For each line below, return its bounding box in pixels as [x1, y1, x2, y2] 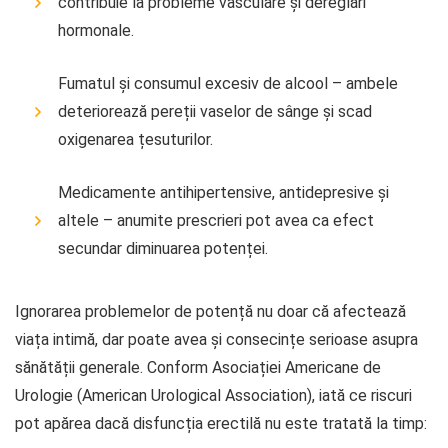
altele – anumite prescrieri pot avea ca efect [58, 210, 374, 230]
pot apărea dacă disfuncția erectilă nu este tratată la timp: [15, 413, 427, 433]
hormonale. [58, 20, 134, 40]
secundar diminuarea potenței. [58, 238, 268, 258]
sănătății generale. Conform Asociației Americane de [15, 357, 381, 377]
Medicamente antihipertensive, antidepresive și [58, 182, 389, 202]
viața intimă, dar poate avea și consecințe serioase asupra [15, 329, 418, 349]
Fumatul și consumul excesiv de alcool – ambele [58, 73, 398, 93]
